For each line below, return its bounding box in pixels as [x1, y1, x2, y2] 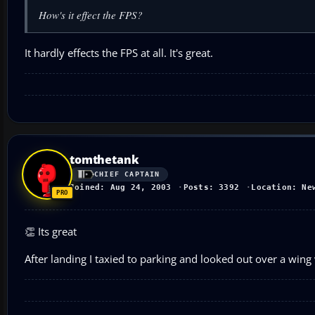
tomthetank [70, 151, 139, 167]
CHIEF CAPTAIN [94, 170, 160, 179]
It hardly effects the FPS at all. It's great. [25, 45, 213, 60]
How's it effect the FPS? [39, 7, 143, 22]
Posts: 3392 [183, 182, 240, 192]
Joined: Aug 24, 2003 [70, 182, 172, 192]
